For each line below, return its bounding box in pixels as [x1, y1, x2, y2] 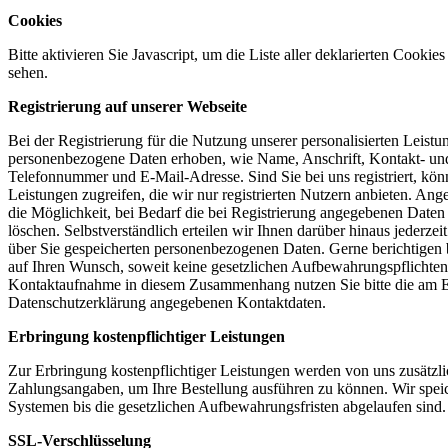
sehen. [8, 63, 48, 81]
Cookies [8, 11, 62, 29]
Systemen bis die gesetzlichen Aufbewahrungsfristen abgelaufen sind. [8, 397, 446, 415]
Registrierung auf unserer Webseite [8, 97, 247, 115]
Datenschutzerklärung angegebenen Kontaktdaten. [8, 293, 326, 311]
